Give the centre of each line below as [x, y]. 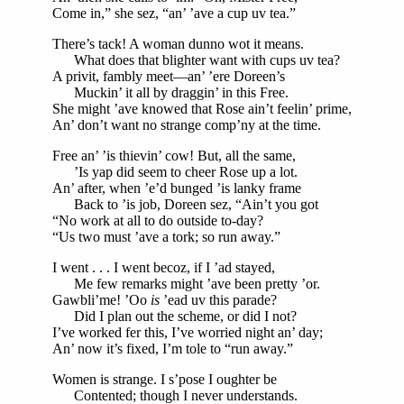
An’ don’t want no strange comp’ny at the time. [187, 124]
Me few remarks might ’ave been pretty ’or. [186, 283]
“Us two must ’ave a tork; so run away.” [166, 236]
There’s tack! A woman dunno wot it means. [178, 43]
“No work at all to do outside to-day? [158, 220]
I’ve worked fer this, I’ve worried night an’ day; [188, 332]
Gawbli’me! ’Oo [101, 299]
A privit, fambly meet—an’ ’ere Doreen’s [169, 76]
